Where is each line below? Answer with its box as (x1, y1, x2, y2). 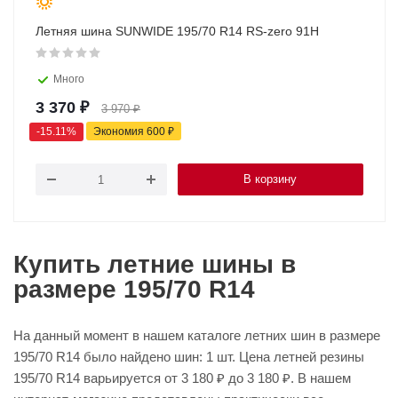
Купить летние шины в (13, 251, 296, 278)
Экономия (93, 125, 147, 138)
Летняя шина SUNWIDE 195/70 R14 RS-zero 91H (36, 24, 319, 38)
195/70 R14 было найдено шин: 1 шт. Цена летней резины (13, 349, 364, 364)
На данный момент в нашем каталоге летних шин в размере (13, 328, 380, 343)
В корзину (243, 172, 298, 186)
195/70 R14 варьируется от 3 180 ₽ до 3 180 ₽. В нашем (13, 370, 351, 386)
